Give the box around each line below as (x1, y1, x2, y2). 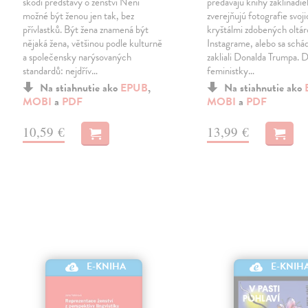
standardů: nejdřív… (23, 63, 98, 78)
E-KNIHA (87, 259, 126, 274)
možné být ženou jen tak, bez (23, 8, 135, 23)
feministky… (207, 63, 255, 78)
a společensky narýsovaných (23, 49, 132, 65)
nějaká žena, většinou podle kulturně (23, 35, 163, 51)
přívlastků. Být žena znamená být (23, 21, 149, 37)
